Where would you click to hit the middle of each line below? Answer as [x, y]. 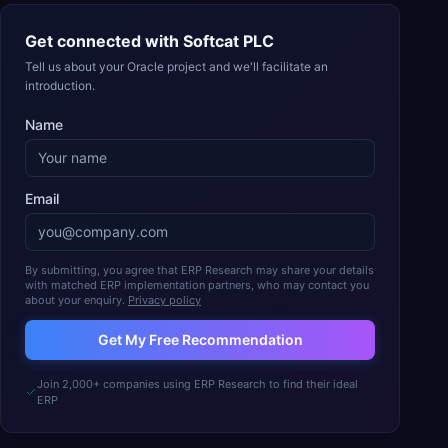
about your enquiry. [75, 300]
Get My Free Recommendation [200, 339]
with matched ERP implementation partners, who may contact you [197, 285]
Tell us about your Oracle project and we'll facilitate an [176, 66]
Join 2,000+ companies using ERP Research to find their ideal [197, 384]
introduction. [60, 85]
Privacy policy [164, 300]
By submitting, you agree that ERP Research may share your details [199, 270]
